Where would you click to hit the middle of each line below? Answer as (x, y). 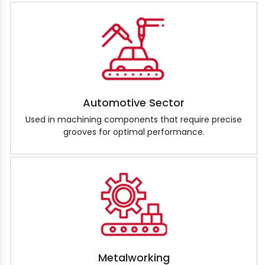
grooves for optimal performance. (134, 132)
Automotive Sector (134, 103)
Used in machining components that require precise (134, 120)
